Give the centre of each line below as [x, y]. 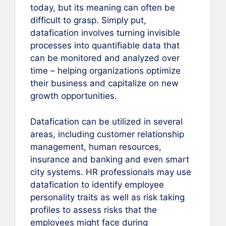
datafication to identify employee [97, 184]
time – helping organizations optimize [105, 71]
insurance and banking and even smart [110, 159]
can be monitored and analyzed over [105, 58]
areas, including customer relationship [107, 134]
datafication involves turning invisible [105, 33]
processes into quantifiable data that [105, 46]
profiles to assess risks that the [94, 210]
